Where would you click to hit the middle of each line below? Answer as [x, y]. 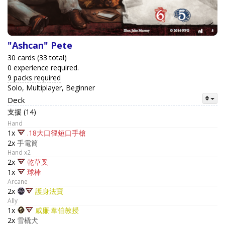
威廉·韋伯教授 [57, 210]
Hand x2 [19, 152]
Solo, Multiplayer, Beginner [51, 88]
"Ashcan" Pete [40, 45]
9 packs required [34, 78]
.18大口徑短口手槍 [57, 133]
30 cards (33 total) [37, 58]
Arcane [18, 182]
